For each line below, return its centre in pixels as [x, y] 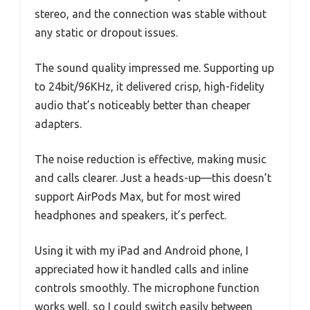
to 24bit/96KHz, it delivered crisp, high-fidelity [149, 86]
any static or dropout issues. [106, 32]
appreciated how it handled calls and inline [142, 269]
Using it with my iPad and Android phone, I [142, 250]
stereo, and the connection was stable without [151, 13]
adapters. [58, 124]
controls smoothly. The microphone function [147, 288]
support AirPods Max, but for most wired [138, 196]
